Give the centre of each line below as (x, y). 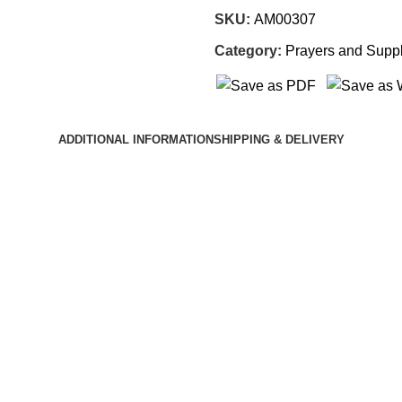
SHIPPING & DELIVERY (279, 140)
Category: (248, 51)
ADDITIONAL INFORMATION (135, 140)
